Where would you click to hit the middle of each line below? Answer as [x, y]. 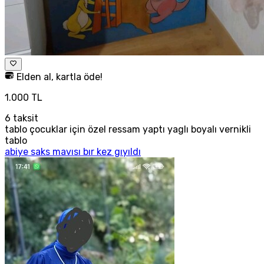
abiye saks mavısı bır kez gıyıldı [73, 152]
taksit [24, 118]
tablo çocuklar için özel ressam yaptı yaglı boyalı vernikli [128, 130]
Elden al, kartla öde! [58, 77]
